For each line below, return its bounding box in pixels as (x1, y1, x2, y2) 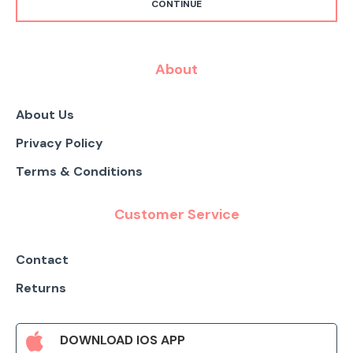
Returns (16, 280, 66, 296)
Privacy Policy (16, 135, 103, 151)
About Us (16, 106, 74, 123)
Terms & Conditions (16, 163, 143, 180)
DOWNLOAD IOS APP (60, 332, 185, 348)
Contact (16, 251, 69, 268)
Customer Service (113, 205, 240, 224)
